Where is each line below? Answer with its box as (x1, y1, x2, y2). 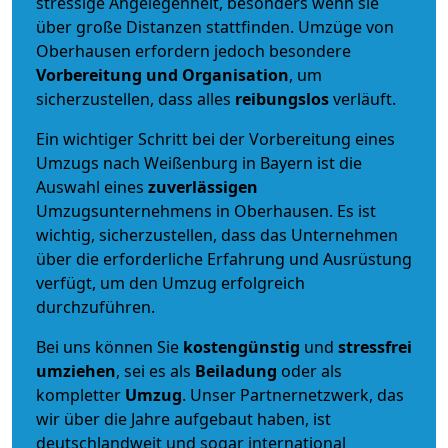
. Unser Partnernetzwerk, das (182, 383, 404, 406)
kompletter (36, 383, 125, 406)
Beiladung (195, 359, 277, 382)
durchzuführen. (36, 295, 155, 318)
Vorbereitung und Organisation (36, 63, 289, 86)
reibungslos (235, 87, 329, 110)
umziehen (36, 359, 116, 382)
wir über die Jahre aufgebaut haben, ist (36, 407, 331, 430)
